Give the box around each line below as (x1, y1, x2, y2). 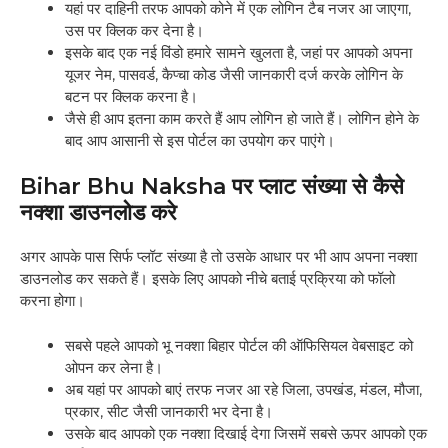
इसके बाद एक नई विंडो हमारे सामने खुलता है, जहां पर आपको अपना (65, 42, 412, 62)
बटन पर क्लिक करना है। (65, 86, 198, 106)
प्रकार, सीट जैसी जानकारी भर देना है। (65, 401, 273, 421)
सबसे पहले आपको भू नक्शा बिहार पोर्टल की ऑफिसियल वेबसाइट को (65, 335, 413, 355)
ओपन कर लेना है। (65, 357, 163, 377)
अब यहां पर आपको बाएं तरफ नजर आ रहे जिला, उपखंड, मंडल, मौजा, (65, 379, 422, 399)
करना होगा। (20, 291, 85, 311)
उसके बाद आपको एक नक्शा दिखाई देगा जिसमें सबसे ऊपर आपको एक (65, 423, 427, 443)
